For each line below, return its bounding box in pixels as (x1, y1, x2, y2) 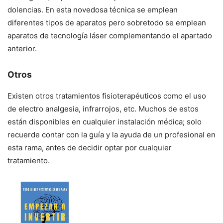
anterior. (7, 43, 37, 53)
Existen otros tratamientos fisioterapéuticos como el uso (7, 91, 206, 101)
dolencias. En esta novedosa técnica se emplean (7, 4, 178, 14)
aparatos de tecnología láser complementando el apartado (7, 30, 212, 40)
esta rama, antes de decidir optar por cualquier (7, 143, 172, 153)
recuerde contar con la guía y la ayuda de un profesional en (7, 130, 216, 140)
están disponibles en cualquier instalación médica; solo (7, 117, 202, 127)
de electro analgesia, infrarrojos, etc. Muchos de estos (7, 104, 199, 114)
